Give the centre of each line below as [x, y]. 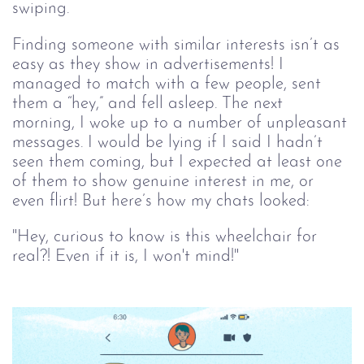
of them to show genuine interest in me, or [165, 181]
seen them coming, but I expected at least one [180, 162]
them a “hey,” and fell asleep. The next [150, 103]
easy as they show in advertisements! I [150, 64]
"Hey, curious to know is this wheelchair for [167, 237]
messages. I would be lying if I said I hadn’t [170, 142]
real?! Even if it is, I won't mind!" [126, 257]
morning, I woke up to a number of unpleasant [182, 123]
